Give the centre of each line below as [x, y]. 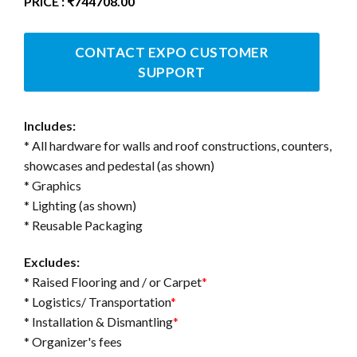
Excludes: [52, 261]
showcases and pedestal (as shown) [119, 165]
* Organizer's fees [73, 341]
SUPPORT [172, 72]
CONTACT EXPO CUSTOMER [172, 52]
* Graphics [53, 185]
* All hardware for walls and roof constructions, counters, [178, 145]
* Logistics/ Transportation [97, 301]
